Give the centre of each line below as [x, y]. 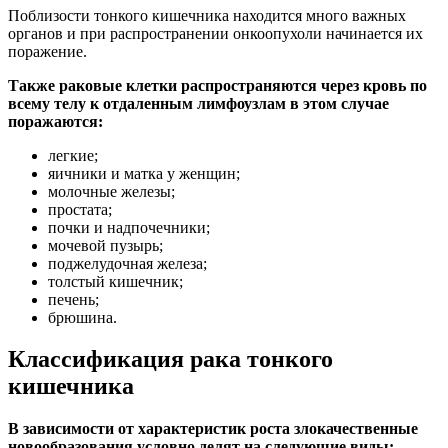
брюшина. [82, 317]
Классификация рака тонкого [170, 359]
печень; [73, 299]
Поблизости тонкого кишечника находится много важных [207, 15]
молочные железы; [111, 191]
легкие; [73, 155]
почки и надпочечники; [129, 227]
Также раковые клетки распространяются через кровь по [217, 85]
